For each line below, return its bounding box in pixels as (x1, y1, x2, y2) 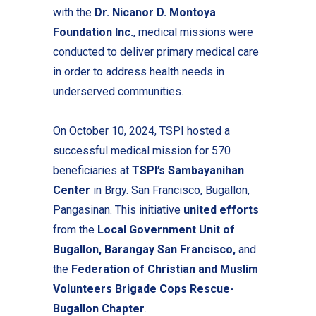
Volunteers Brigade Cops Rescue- (52, 281, 234, 296)
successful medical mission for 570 (52, 143, 231, 157)
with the (52, 5, 95, 19)
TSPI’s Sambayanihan (131, 163, 244, 177)
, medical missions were (133, 25, 253, 39)
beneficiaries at (52, 163, 132, 177)
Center (52, 183, 90, 197)
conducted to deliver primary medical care (52, 44, 259, 59)
